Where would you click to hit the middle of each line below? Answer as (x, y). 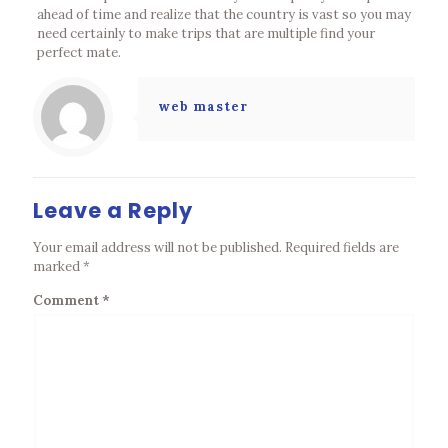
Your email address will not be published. (157, 247)
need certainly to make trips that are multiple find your (205, 33)
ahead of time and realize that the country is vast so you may (223, 14)
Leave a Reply (113, 210)
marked (58, 266)
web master (203, 106)
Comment (67, 300)
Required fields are (342, 247)
